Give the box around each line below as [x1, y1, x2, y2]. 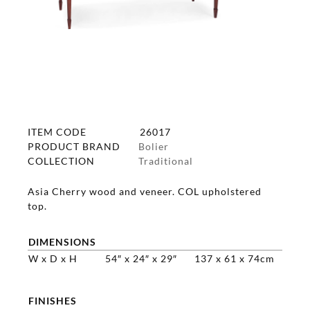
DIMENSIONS [28, 235, 96, 248]
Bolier [138, 140, 169, 152]
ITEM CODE [28, 125, 86, 138]
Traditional [138, 154, 193, 167]
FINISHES [28, 294, 77, 307]
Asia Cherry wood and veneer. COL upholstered [28, 185, 262, 197]
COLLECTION [28, 154, 95, 167]
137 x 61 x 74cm [194, 252, 275, 264]
